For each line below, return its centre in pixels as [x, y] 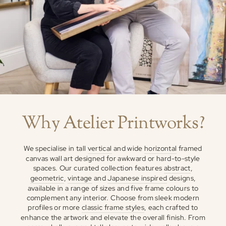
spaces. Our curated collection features [99, 168]
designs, [182, 178]
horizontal [160, 148]
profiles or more [55, 207]
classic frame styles [113, 207]
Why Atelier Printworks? [113, 124]
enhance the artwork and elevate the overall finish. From [113, 217]
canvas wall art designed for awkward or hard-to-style [113, 158]
